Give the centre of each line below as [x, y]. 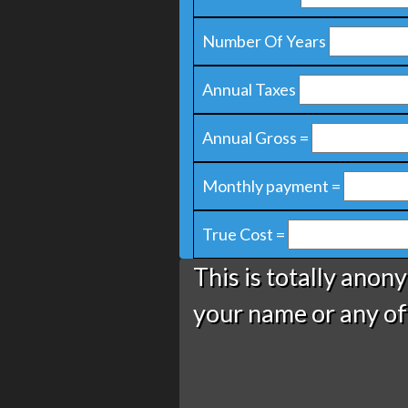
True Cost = [244, 234]
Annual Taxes [249, 89]
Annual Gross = [255, 138]
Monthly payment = [271, 186]
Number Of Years [264, 41]
